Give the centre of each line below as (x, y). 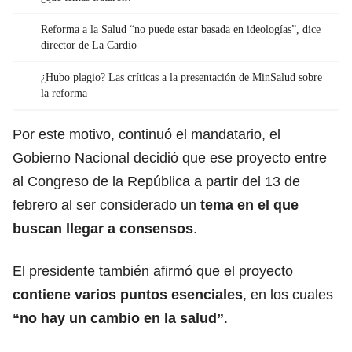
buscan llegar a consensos (103, 228)
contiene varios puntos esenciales (128, 294)
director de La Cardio (89, 45)
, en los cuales (288, 294)
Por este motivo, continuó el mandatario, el (147, 134)
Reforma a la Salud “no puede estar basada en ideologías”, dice (181, 29)
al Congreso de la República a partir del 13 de (156, 181)
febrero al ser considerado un (106, 205)
